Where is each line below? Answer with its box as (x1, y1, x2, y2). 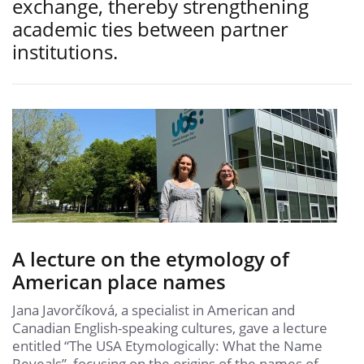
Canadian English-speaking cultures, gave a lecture (12, 318, 327, 337)
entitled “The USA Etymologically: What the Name (12, 336, 323, 355)
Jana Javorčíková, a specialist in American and (12, 301, 295, 319)
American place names (12, 268, 226, 295)
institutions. (12, 38, 118, 65)
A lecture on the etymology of (12, 245, 289, 272)
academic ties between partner (12, 15, 288, 42)
